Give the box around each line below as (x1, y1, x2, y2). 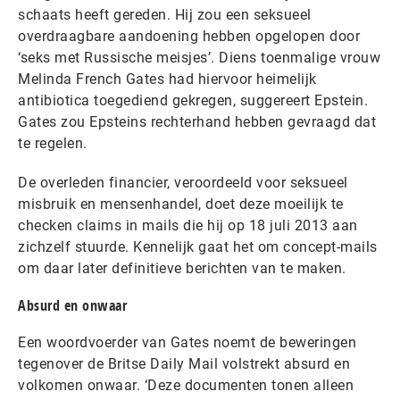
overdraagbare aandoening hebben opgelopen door (18, 28, 360, 46)
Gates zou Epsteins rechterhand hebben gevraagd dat (18, 113, 376, 131)
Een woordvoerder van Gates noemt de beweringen (18, 334, 356, 352)
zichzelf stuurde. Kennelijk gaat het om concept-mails (18, 238, 378, 256)
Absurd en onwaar (18, 296, 127, 316)
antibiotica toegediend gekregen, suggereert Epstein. (18, 92, 368, 110)
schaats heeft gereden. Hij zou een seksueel (18, 6, 312, 24)
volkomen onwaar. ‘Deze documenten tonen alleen (18, 377, 354, 395)
